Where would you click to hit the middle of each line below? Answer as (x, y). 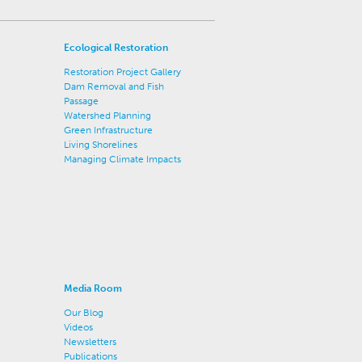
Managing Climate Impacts (122, 159)
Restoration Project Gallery (122, 72)
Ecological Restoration (116, 48)
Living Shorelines (100, 145)
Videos (78, 327)
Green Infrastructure (108, 130)
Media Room (93, 288)
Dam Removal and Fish (114, 86)
